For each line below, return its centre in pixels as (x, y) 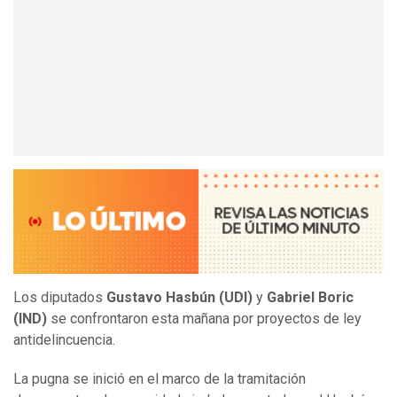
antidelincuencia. (64, 340)
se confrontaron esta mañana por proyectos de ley (204, 319)
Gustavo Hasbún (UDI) (179, 298)
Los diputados (60, 298)
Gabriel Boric (310, 298)
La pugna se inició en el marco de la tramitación (160, 379)
